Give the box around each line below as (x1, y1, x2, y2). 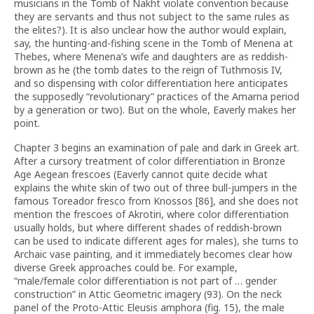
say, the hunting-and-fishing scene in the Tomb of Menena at (14, 36, 293, 50)
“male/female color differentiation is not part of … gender (14, 274, 277, 287)
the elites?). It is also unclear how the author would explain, (14, 23, 287, 36)
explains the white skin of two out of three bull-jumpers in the (14, 181, 297, 194)
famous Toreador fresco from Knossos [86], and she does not (14, 194, 299, 207)
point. (14, 116, 40, 130)
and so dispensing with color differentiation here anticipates (14, 76, 288, 90)
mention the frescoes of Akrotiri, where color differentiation (14, 207, 289, 221)
